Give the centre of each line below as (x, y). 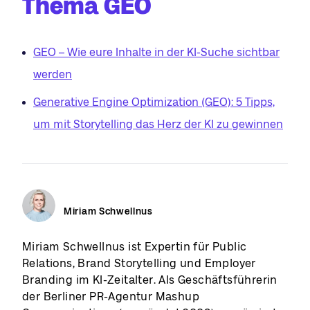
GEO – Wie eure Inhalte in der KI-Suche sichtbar (156, 52)
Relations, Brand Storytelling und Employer (139, 263)
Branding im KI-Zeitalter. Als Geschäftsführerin (150, 280)
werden (53, 74)
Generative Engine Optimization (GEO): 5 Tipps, (154, 102)
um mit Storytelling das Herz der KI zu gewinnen (158, 124)
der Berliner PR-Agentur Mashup (111, 296)
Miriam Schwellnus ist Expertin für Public (135, 246)
